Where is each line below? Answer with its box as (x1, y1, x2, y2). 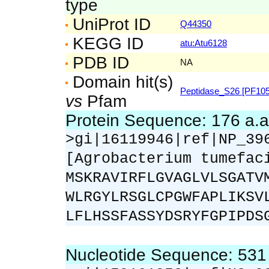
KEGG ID (68, 34, 144, 53)
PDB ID (68, 53, 129, 72)
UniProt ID (68, 14, 151, 34)
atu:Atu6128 (180, 38, 227, 48)
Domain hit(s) (68, 72, 173, 91)
